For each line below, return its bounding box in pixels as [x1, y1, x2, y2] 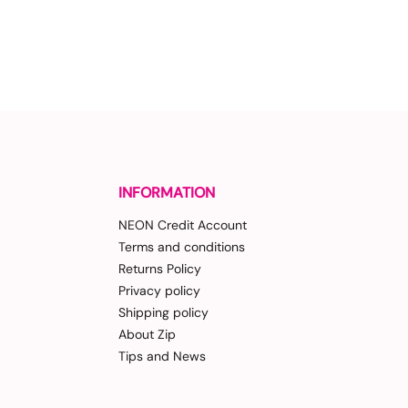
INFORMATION [118, 182, 215, 202]
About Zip [118, 325, 176, 342]
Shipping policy [118, 303, 209, 321]
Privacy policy [118, 281, 200, 299]
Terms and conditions [118, 238, 245, 255]
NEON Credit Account [118, 216, 247, 233]
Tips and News [118, 347, 206, 364]
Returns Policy [118, 260, 201, 277]
